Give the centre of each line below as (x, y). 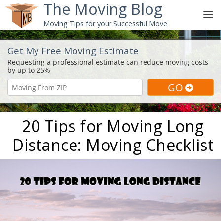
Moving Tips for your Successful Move (105, 23)
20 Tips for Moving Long (113, 126)
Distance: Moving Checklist (113, 145)
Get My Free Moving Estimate (73, 51)
